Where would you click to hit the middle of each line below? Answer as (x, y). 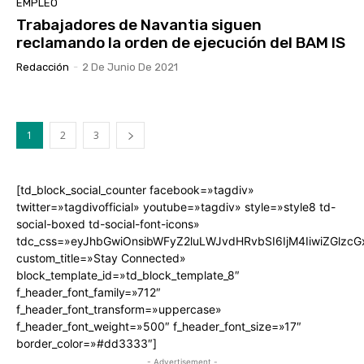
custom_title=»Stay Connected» (101, 258)
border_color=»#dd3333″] (87, 344)
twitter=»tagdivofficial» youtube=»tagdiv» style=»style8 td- (176, 207)
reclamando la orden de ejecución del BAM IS (181, 43)
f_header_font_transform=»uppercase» (119, 310)
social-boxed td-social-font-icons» (108, 224)
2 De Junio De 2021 (130, 67)
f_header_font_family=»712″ (89, 292)
